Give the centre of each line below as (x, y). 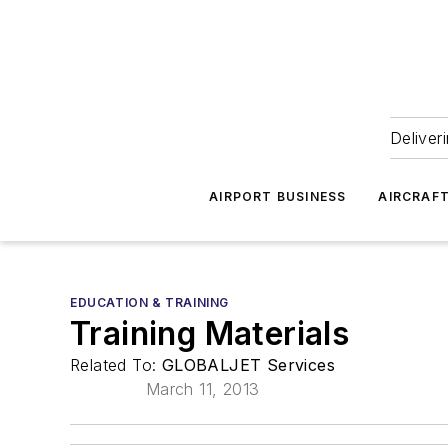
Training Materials (210, 333)
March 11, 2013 (202, 389)
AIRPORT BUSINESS (278, 196)
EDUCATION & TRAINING (149, 302)
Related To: (116, 365)
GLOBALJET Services (248, 365)
